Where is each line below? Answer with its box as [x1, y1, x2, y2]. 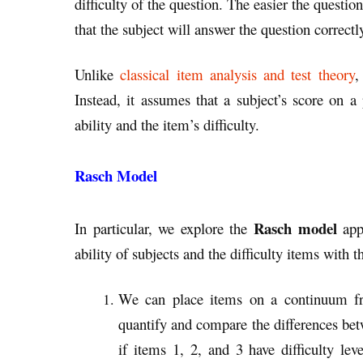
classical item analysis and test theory [120, 63, 355, 84]
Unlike [75, 63, 121, 84]
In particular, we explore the [75, 217, 254, 238]
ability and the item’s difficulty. [75, 113, 259, 135]
